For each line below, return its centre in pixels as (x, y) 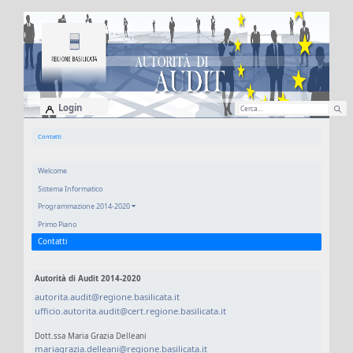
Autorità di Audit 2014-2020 (87, 278)
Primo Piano (57, 224)
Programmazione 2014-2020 (84, 206)
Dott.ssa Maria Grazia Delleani (90, 336)
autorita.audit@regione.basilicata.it (107, 297)
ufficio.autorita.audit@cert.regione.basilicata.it (130, 311)
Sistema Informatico (70, 188)
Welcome (52, 171)
